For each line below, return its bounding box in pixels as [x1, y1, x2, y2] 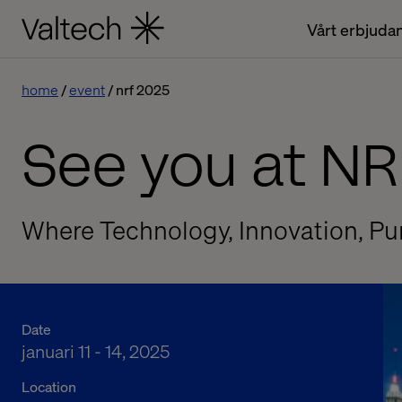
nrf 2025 [116, 80, 170, 99]
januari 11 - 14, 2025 [22, 339, 170, 363]
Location [22, 377, 76, 396]
